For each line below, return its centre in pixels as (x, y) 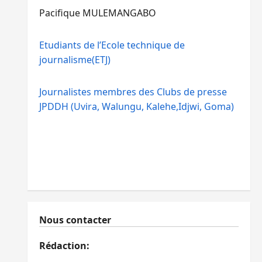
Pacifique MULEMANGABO (97, 13)
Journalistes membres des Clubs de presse (133, 92)
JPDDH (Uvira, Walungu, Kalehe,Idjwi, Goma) (136, 106)
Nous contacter (75, 220)
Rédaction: (64, 246)
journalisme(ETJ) (75, 60)
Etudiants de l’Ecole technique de (112, 45)
